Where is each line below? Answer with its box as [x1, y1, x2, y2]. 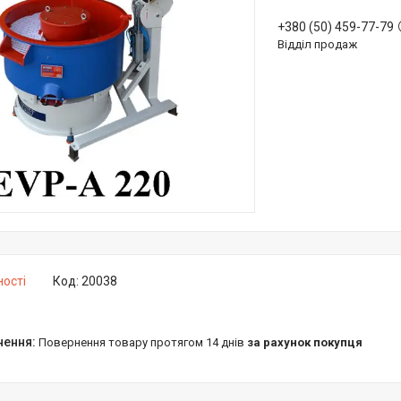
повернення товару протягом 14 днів [47, 336, 247, 349]
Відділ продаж [277, 38, 357, 51]
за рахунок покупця [247, 336, 363, 349]
